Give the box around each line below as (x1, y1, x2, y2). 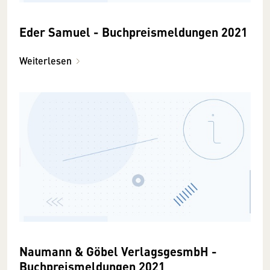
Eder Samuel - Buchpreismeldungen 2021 (19, 22, 248, 40)
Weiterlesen (19, 53, 72, 67)
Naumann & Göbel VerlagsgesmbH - (19, 242, 217, 260)
